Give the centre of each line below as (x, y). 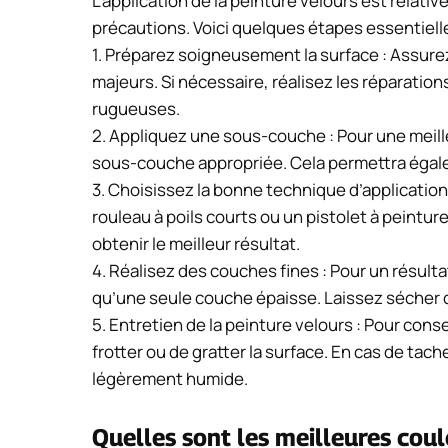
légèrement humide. (170, 379)
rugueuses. (136, 109)
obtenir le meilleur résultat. (196, 244)
